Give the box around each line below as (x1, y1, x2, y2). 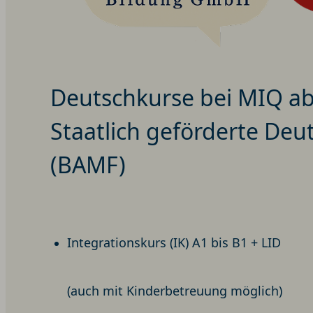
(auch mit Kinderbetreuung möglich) (67, 282, 282, 300)
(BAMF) (50, 150, 126, 180)
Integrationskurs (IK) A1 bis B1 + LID (67, 234, 281, 252)
